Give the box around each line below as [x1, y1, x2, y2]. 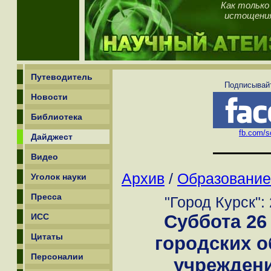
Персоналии [31, 252, 83, 261]
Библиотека [31, 112, 82, 122]
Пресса [31, 192, 62, 201]
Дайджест [31, 132, 73, 142]
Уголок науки [31, 172, 87, 181]
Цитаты [31, 232, 63, 241]
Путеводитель [31, 72, 93, 82]
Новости [31, 92, 68, 102]
